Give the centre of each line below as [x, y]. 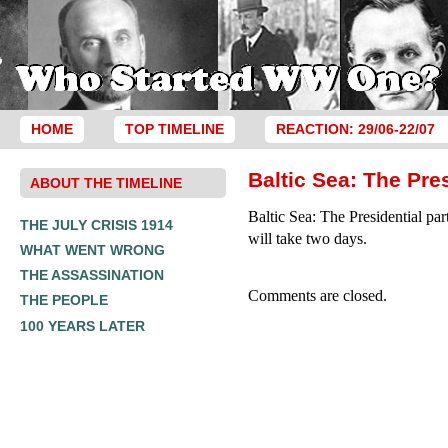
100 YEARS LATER [82, 325]
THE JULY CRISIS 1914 [96, 224]
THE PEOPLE [64, 300]
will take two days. [308, 238]
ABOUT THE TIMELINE [106, 182]
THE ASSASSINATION [92, 275]
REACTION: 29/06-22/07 [355, 129]
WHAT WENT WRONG [92, 249]
